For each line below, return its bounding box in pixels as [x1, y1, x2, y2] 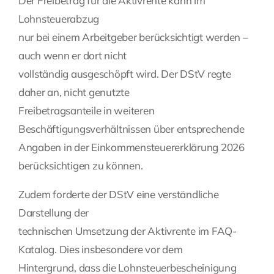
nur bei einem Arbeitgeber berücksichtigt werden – [18, 31, 248, 44]
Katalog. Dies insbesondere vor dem [18, 243, 183, 256]
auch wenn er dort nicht [18, 49, 127, 62]
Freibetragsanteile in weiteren [18, 104, 155, 117]
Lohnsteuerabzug [18, 12, 100, 26]
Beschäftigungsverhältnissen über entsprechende [18, 122, 245, 136]
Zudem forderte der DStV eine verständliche [18, 188, 219, 201]
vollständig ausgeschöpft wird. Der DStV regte [18, 67, 231, 81]
